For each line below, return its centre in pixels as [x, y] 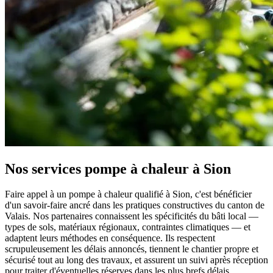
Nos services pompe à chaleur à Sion [118, 168]
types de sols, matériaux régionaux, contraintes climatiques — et [128, 227]
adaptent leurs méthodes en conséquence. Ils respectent [110, 238]
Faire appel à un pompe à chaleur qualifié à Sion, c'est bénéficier [128, 194]
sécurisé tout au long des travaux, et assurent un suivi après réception [136, 260]
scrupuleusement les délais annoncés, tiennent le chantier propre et [132, 249]
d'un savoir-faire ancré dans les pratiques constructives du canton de [135, 205]
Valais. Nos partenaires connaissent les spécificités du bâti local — [132, 216]
